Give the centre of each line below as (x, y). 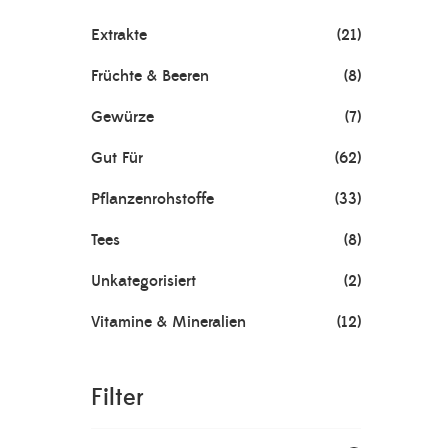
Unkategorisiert (143, 281)
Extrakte (119, 35)
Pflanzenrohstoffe (152, 199)
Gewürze (122, 117)
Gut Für (117, 158)
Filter (117, 398)
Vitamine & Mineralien (168, 322)
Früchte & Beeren (150, 76)
